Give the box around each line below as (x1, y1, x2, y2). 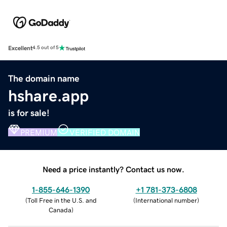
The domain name (8, 73, 80, 83)
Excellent (8, 45, 32, 51)
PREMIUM (20, 128, 57, 136)
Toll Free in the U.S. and (27, 197, 97, 204)
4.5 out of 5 (32, 45, 59, 51)
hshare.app (8, 87, 89, 104)
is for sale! (8, 108, 50, 118)
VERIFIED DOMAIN (69, 128, 140, 136)
